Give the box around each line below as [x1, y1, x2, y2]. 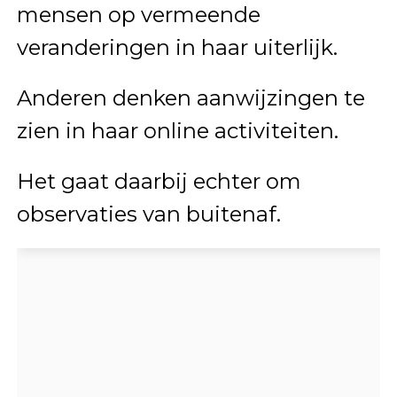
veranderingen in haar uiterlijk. [16, 34, 338, 60]
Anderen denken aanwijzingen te [16, 84, 365, 111]
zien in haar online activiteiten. [16, 117, 339, 144]
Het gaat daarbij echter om [16, 167, 301, 194]
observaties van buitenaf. [16, 200, 281, 227]
